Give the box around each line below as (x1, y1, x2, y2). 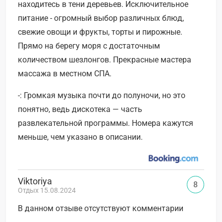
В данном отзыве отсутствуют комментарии (18, 204, 183, 214)
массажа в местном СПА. (18, 69, 111, 79)
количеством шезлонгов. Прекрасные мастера (18, 55, 191, 65)
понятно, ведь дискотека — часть (18, 105, 142, 114)
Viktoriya (18, 176, 52, 187)
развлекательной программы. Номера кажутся (18, 118, 193, 128)
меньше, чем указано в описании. (18, 132, 143, 142)
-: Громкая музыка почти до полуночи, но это (18, 91, 185, 101)
